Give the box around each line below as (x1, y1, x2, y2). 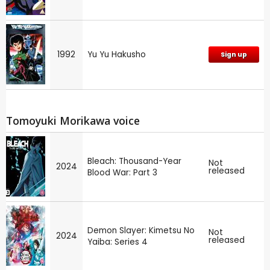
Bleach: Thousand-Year (87, 155, 181, 168)
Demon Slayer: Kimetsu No (87, 225, 195, 237)
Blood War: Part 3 (87, 167, 157, 179)
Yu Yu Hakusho (87, 48, 146, 60)
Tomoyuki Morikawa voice (6, 113, 140, 128)
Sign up (221, 49, 247, 59)
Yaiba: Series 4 (87, 236, 148, 248)
